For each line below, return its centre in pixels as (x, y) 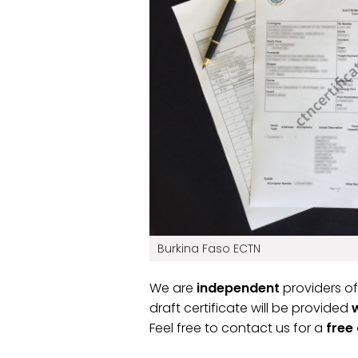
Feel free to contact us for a (238, 328)
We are (173, 288)
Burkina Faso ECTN (209, 248)
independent (240, 288)
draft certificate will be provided (251, 308)
